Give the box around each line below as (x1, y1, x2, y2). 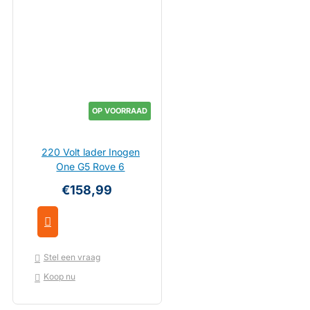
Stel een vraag (43, 252, 100, 262)
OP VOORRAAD (91, 106, 147, 116)
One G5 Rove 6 (56, 161, 125, 172)
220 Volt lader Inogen (41, 146, 140, 158)
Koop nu (43, 271, 75, 282)
